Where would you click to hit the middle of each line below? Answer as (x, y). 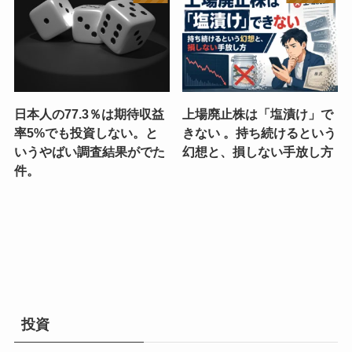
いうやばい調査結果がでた (89, 151)
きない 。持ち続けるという (260, 132)
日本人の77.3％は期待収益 (89, 114)
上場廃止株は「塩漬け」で (258, 114)
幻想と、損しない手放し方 (258, 151)
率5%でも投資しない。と (86, 132)
